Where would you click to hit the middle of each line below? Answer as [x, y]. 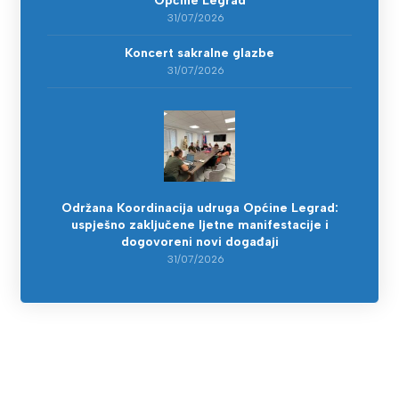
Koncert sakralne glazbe [199, 53]
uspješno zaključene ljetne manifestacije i [199, 225]
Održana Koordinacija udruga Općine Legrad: [199, 208]
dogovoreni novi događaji [199, 242]
